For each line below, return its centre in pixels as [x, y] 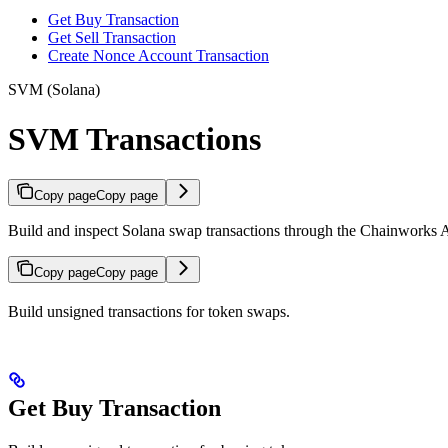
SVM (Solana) [54, 90]
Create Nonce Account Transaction [158, 56]
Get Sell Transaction [112, 38]
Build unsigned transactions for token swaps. [149, 312]
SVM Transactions [134, 138]
